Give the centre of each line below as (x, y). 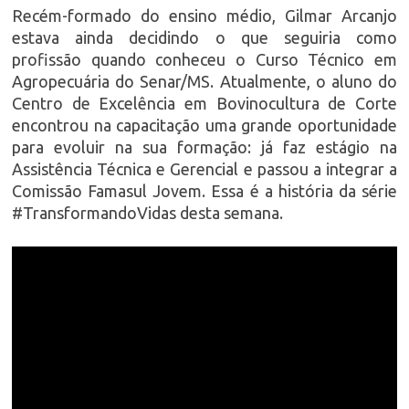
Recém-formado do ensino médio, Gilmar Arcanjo (204, 16)
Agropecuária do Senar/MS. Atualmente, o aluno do (204, 82)
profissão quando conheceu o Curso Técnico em (204, 60)
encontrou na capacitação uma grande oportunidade (204, 126)
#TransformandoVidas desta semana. (147, 213)
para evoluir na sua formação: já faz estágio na (204, 147)
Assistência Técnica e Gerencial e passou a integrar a (204, 169)
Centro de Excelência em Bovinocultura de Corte (204, 104)
